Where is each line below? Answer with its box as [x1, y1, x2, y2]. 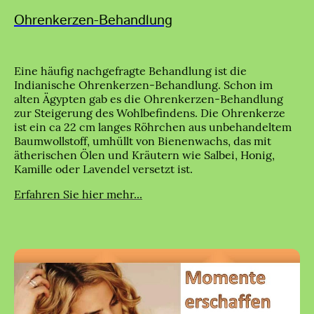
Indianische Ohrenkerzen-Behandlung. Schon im [14, 77, 273, 92]
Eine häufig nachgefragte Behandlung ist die [14, 63, 247, 78]
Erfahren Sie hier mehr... [14, 186, 142, 201]
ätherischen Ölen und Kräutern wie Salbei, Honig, [14, 147, 275, 162]
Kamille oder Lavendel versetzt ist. [14, 161, 196, 176]
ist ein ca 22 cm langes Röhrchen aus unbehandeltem [14, 119, 292, 134]
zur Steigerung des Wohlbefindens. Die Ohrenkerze [14, 105, 285, 120]
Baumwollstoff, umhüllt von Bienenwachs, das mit [14, 133, 271, 148]
